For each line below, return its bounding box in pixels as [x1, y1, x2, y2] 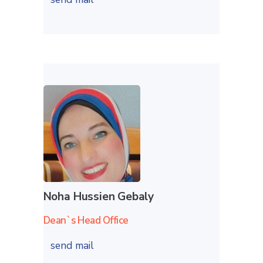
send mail [50, 238, 97, 252]
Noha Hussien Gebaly [43, 188, 154, 204]
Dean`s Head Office [43, 213, 129, 227]
